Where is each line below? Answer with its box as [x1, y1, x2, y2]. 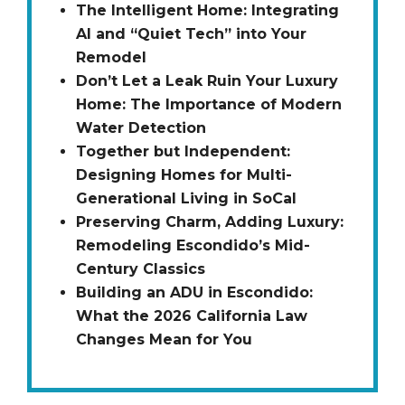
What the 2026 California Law [76, 306, 307, 325]
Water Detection [76, 118, 206, 137]
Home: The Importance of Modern [76, 95, 342, 113]
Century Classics [76, 259, 205, 278]
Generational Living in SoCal [76, 189, 297, 207]
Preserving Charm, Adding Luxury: [76, 212, 344, 231]
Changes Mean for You [76, 330, 252, 348]
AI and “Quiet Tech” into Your [76, 24, 306, 42]
